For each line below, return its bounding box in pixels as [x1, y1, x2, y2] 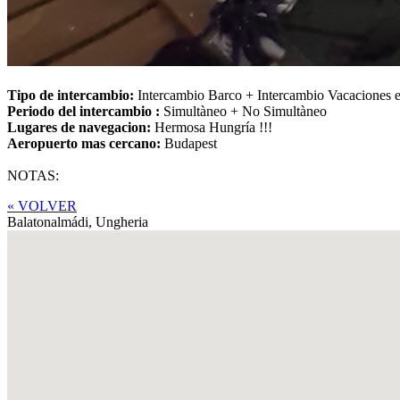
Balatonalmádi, [7, 213, 96, 229]
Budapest [164, 135, 217, 151]
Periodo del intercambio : [7, 103, 163, 119]
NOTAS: [7, 167, 59, 183]
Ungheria [96, 213, 148, 229]
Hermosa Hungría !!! [154, 119, 272, 135]
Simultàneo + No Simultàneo [163, 103, 327, 119]
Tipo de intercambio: [7, 87, 137, 103]
